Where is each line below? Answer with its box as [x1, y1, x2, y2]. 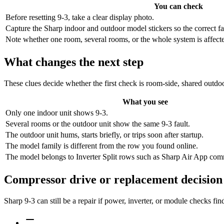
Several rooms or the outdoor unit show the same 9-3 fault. [5, 119, 190, 128]
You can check [153, 2, 203, 11]
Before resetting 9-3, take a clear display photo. [5, 13, 154, 22]
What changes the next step [4, 55, 143, 69]
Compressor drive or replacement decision [4, 173, 222, 186]
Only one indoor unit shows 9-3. [5, 108, 108, 117]
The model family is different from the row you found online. [5, 141, 198, 150]
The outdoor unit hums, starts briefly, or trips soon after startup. [5, 130, 203, 139]
